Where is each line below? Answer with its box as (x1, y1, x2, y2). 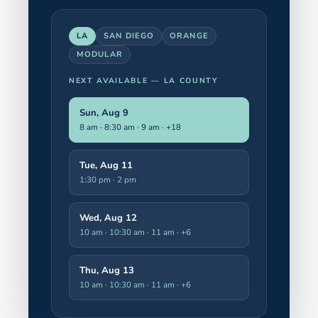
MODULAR (77, 48, 123, 60)
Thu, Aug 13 (79, 263, 134, 277)
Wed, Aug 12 (79, 211, 137, 224)
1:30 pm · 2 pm (79, 173, 136, 185)
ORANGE (170, 30, 209, 41)
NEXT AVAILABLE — (69, 75, 164, 86)
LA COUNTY (163, 75, 218, 86)
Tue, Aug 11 (79, 158, 133, 172)
